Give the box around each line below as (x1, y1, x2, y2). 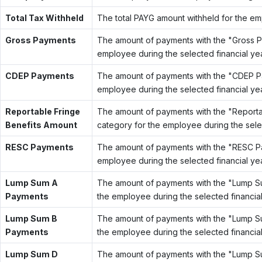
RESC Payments (5, 142, 74, 152)
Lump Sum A (5, 177, 58, 188)
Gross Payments (5, 35, 76, 45)
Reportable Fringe (5, 106, 80, 116)
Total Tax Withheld (5, 12, 84, 23)
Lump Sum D (5, 249, 58, 259)
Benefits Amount (5, 119, 77, 130)
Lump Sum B (5, 213, 57, 223)
